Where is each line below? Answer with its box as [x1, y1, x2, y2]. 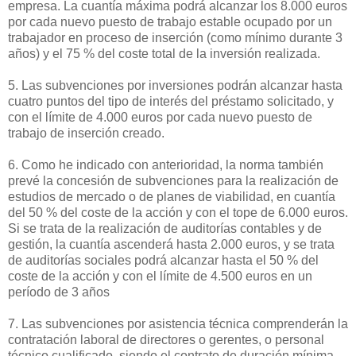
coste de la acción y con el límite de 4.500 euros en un [8, 269, 312, 283]
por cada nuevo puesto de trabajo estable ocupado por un [8, 14, 332, 29]
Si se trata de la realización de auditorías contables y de [8, 221, 322, 235]
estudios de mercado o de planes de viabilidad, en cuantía [8, 189, 335, 203]
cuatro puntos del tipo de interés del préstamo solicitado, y [8, 94, 334, 108]
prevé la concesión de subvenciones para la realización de [8, 173, 339, 188]
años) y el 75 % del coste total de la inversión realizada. [8, 46, 320, 60]
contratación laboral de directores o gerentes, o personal [8, 332, 324, 346]
